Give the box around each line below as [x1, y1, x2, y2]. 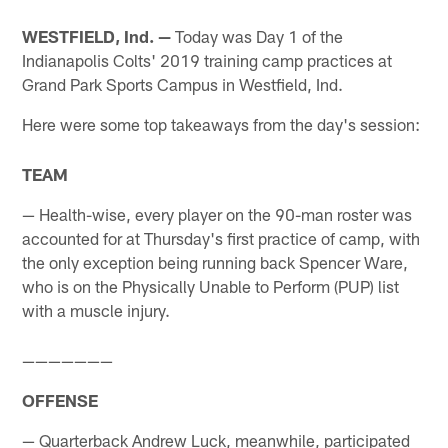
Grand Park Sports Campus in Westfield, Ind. [22, 73, 344, 94]
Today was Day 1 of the [171, 25, 344, 46]
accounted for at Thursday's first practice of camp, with [22, 228, 421, 249]
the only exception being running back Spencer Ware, [22, 252, 409, 273]
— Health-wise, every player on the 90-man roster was [22, 204, 413, 225]
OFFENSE [22, 390, 99, 411]
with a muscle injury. [22, 300, 171, 321]
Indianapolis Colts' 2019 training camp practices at [22, 49, 393, 70]
